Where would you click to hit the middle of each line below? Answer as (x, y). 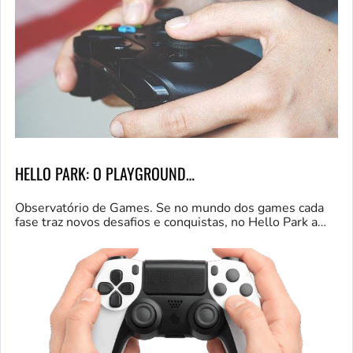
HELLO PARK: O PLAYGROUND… (105, 173)
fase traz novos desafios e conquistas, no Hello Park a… (171, 222)
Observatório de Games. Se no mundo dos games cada (169, 208)
